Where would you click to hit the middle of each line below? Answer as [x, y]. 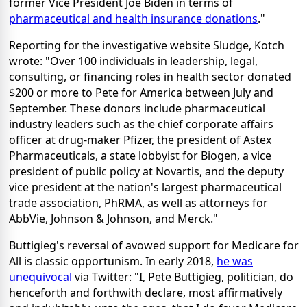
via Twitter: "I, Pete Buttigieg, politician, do [183, 277]
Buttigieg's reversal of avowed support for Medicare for [154, 245]
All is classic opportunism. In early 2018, [113, 261]
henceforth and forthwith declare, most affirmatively [146, 292]
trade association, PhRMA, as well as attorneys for [138, 202]
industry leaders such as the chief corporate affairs [141, 124]
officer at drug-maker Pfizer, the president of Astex [140, 139]
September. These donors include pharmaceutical [137, 108]
